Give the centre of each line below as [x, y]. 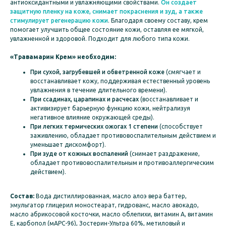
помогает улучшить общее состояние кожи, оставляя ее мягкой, [107, 30]
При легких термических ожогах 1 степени [94, 127]
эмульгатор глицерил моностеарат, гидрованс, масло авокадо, [104, 205]
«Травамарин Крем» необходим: [63, 57]
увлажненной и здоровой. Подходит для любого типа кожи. [100, 39]
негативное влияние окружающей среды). [92, 118]
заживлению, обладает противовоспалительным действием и [123, 136]
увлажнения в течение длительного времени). [99, 90]
